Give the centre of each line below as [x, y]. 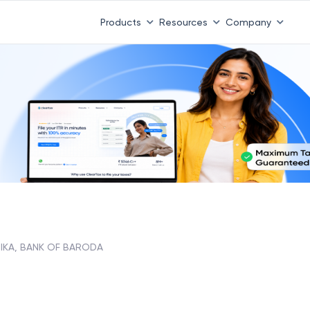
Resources [183, 22]
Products [120, 22]
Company [248, 22]
